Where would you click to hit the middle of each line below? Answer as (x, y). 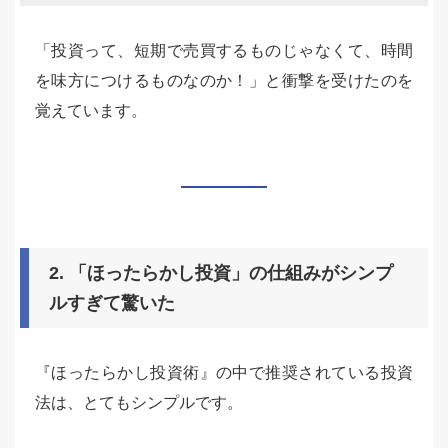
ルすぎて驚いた (112, 303)
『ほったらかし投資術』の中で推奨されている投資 (224, 372)
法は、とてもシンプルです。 (139, 402)
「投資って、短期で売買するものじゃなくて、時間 (224, 50)
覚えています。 (91, 110)
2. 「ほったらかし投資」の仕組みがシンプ (221, 273)
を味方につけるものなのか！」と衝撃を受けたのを (224, 80)
